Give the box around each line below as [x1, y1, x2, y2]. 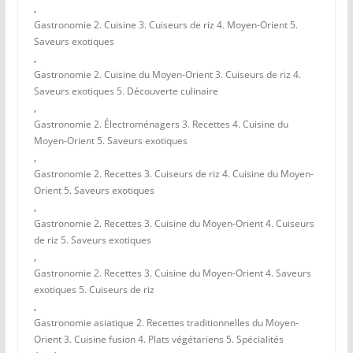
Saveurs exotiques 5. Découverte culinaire [33, 84, 218, 98]
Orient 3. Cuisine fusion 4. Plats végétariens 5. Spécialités [33, 333, 284, 347]
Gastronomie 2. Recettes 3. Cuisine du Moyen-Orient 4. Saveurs [33, 266, 311, 281]
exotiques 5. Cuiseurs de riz [33, 283, 154, 297]
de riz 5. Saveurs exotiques [33, 233, 151, 247]
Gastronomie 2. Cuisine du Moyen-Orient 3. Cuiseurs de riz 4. [33, 68, 301, 82]
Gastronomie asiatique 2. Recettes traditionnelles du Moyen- [33, 316, 299, 330]
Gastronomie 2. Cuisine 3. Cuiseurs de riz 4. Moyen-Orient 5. [33, 18, 298, 32]
